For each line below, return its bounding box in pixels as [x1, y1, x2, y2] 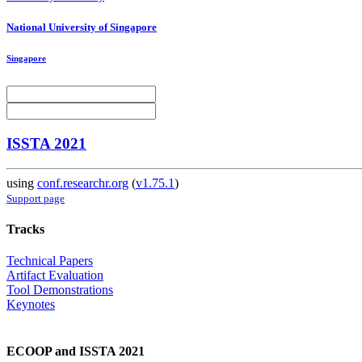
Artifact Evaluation [6, 268, 103, 283]
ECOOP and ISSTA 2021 [6, 343, 145, 358]
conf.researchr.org [37, 175, 128, 190]
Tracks [6, 221, 44, 236]
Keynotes [6, 297, 55, 312]
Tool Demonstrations [6, 283, 113, 297]
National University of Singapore [6, 20, 157, 33]
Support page [6, 192, 65, 204]
